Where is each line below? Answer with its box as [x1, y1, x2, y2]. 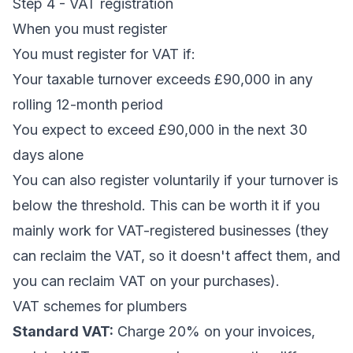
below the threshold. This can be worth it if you [13, 197, 320, 214]
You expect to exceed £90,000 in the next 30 [13, 121, 307, 138]
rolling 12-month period [13, 96, 163, 113]
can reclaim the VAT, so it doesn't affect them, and [13, 247, 340, 264]
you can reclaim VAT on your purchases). [13, 273, 280, 289]
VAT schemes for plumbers [13, 298, 187, 314]
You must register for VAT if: [13, 46, 195, 62]
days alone [13, 147, 84, 163]
